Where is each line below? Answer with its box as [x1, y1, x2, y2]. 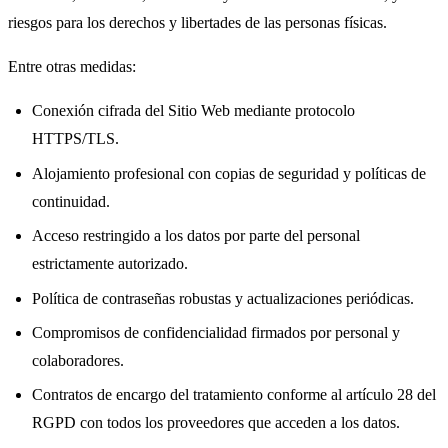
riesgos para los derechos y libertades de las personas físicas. [8, 14, 387, 32]
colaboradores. [32, 352, 124, 370]
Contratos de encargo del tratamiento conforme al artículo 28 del [32, 386, 436, 404]
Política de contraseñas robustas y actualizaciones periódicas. [32, 289, 414, 307]
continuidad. [32, 192, 110, 210]
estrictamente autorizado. [32, 255, 188, 273]
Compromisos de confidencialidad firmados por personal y [32, 324, 400, 342]
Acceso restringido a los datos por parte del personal [32, 227, 360, 245]
